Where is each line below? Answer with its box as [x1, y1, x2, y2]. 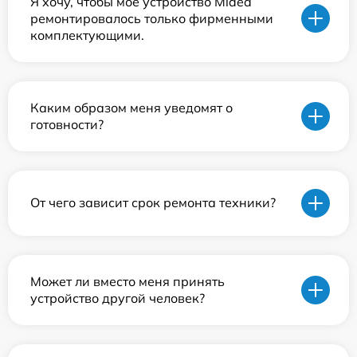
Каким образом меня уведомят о [30, 99, 233, 116]
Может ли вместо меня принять [30, 273, 225, 289]
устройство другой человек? [30, 289, 205, 306]
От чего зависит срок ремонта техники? [30, 194, 276, 211]
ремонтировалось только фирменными [30, 10, 273, 26]
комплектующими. [30, 26, 144, 43]
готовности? [30, 116, 104, 132]
